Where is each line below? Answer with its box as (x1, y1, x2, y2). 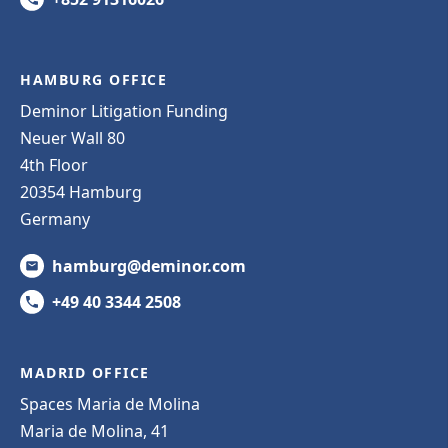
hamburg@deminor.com (52, 254, 246, 277)
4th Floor (20, 153, 92, 176)
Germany (20, 207, 90, 230)
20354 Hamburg (20, 180, 142, 203)
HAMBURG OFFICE (20, 69, 167, 89)
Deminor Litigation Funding (20, 99, 228, 122)
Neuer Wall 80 (20, 126, 125, 149)
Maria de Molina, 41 (20, 419, 169, 442)
